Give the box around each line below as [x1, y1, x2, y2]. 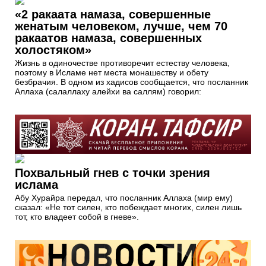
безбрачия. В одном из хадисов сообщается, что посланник [15, 77, 248, 87]
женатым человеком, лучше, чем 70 [15, 19, 227, 33]
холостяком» [15, 43, 91, 56]
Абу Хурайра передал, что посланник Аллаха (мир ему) [15, 193, 233, 203]
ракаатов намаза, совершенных [15, 31, 202, 45]
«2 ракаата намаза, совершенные [15, 7, 211, 21]
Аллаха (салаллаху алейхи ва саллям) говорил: [15, 86, 201, 96]
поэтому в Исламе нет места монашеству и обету [15, 67, 208, 77]
